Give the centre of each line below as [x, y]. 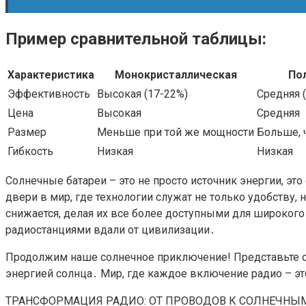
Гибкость [30, 151]
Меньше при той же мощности [176, 132]
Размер [27, 132]
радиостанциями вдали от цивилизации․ [110, 229]
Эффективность [49, 94]
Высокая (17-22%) [142, 94]
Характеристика [51, 74]
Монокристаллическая [176, 74]
